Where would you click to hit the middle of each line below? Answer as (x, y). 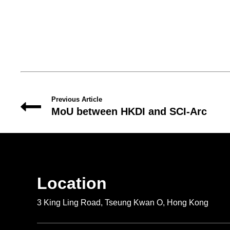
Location (72, 184)
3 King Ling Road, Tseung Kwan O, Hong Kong (123, 203)
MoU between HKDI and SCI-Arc (129, 112)
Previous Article (77, 100)
